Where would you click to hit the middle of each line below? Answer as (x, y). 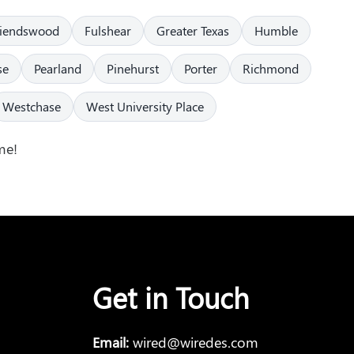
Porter (201, 69)
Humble (276, 31)
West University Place (145, 107)
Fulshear (107, 31)
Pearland (58, 69)
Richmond (271, 69)
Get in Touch (171, 298)
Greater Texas (192, 31)
